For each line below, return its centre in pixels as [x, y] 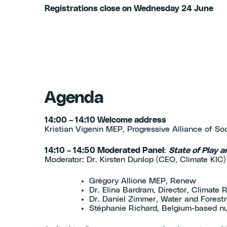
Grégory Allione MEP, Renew [143, 181]
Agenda [74, 98]
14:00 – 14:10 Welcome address [105, 120]
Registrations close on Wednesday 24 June [129, 9]
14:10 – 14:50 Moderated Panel [104, 151]
